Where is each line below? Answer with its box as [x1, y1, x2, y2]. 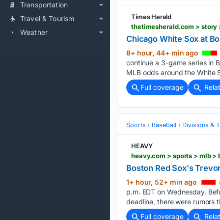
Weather [20, 28, 48, 36]
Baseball [152, 121, 176, 129]
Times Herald [131, 12, 171, 21]
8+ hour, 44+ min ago [126, 48, 200, 57]
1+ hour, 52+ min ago [126, 177, 199, 186]
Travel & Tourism [20, 14, 75, 23]
